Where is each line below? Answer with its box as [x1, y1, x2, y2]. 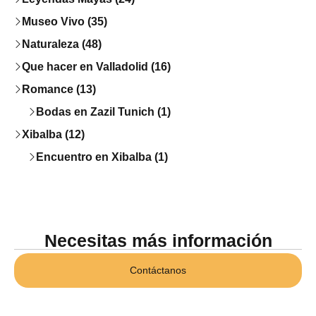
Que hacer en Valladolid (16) [22, 60, 171, 73]
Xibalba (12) [22, 128, 85, 140]
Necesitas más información [44, 230, 272, 250]
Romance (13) [22, 83, 96, 95]
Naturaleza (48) [22, 37, 102, 50]
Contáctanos [130, 264, 186, 276]
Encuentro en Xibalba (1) [36, 150, 168, 163]
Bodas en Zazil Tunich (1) [36, 105, 171, 118]
